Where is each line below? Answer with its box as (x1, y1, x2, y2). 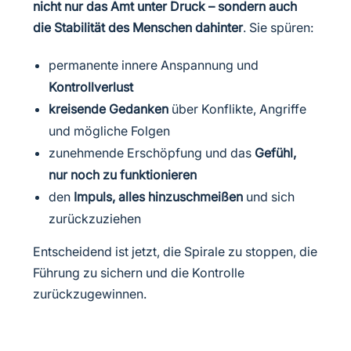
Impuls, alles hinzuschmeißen (74, 189, 244, 204)
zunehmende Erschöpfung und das (49, 145, 255, 161)
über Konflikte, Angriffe (168, 101, 307, 117)
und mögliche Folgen (49, 123, 171, 139)
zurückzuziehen (49, 211, 142, 226)
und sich (243, 189, 295, 204)
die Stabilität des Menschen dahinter (33, 20, 244, 35)
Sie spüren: (249, 20, 314, 35)
